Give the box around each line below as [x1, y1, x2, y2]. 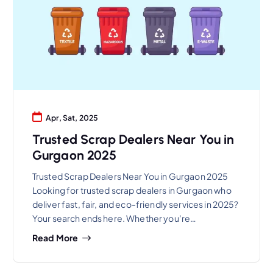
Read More [32, 232, 79, 244]
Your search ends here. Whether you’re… [32, 212, 197, 224]
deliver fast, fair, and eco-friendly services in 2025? [32, 198, 239, 210]
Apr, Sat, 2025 [46, 113, 99, 123]
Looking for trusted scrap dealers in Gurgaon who [32, 184, 232, 196]
